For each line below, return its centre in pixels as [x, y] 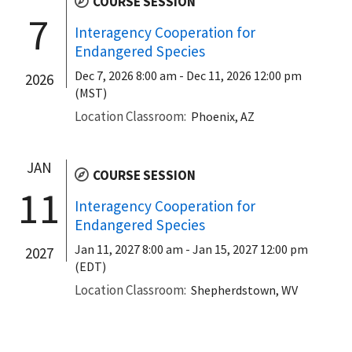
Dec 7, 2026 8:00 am [126, 75]
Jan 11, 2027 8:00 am [129, 249]
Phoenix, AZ [223, 116]
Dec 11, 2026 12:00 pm [244, 75]
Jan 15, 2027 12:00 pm [250, 249]
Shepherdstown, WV [244, 290]
